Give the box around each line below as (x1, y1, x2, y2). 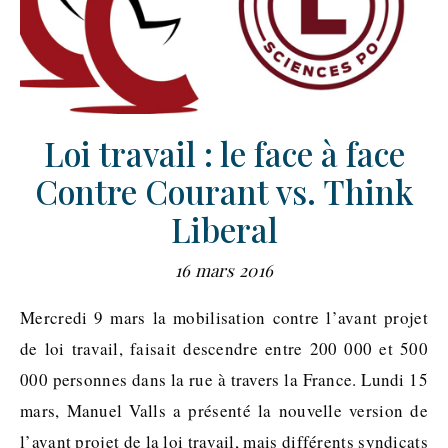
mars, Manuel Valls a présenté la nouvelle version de (20, 398, 428, 422)
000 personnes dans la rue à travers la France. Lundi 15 (20, 367, 428, 391)
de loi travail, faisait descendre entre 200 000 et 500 (20, 336, 428, 360)
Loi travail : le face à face (43, 130, 405, 175)
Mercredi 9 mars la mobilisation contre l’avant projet (20, 305, 36, 329)
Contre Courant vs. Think (35, 168, 413, 213)
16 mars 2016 (174, 258, 274, 281)
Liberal (170, 206, 278, 251)
